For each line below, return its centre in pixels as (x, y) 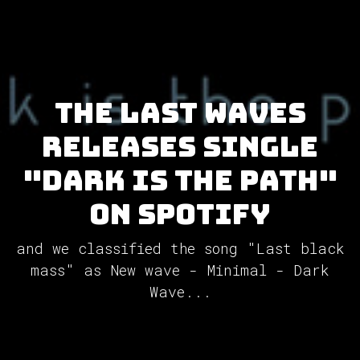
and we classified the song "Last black (180, 249)
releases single (180, 147)
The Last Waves (180, 113)
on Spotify (180, 215)
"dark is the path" (180, 181)
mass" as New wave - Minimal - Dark (180, 270)
